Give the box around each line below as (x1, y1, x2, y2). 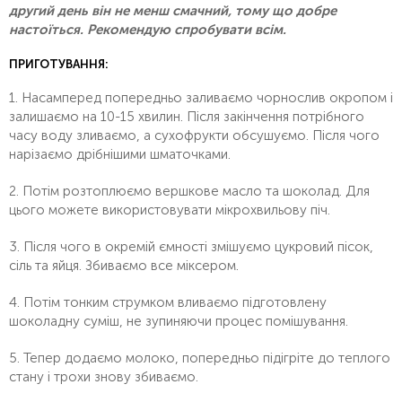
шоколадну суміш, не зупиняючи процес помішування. (9, 312, 348, 329)
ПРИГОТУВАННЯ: (9, 57, 109, 71)
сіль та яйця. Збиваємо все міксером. (9, 257, 239, 274)
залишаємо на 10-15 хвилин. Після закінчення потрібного (9, 108, 364, 125)
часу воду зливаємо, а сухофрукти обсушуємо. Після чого (9, 127, 380, 144)
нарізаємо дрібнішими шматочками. (9, 145, 231, 162)
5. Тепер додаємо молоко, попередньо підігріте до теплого (9, 349, 390, 366)
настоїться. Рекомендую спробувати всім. (9, 21, 286, 38)
